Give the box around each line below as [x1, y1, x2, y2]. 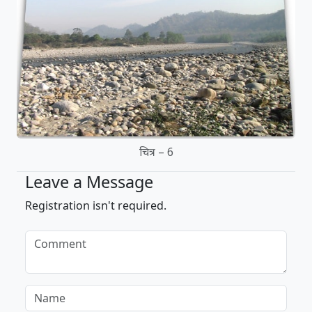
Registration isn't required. [25, 197, 166, 213]
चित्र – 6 [139, 143, 173, 159]
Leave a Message [25, 170, 153, 193]
